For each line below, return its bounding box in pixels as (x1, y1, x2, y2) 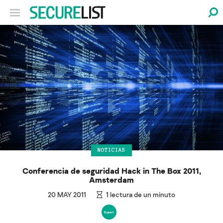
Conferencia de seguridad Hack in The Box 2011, (22, 165, 201, 176)
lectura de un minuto (109, 190, 176, 199)
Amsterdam (89, 174, 134, 185)
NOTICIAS (98, 147, 125, 153)
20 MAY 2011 (47, 190, 86, 199)
